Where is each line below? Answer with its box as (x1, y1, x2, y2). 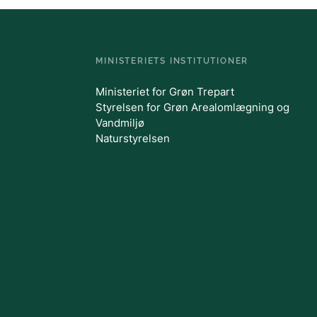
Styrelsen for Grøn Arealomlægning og (96, 100, 290, 114)
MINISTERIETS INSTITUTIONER (96, 56, 249, 66)
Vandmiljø (96, 116, 145, 129)
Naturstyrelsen (96, 132, 171, 145)
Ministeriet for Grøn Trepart (96, 85, 235, 98)
